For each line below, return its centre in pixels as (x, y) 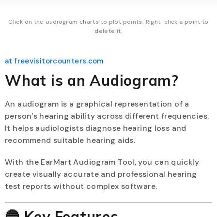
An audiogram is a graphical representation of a (97, 104)
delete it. (108, 31)
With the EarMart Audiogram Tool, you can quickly (102, 162)
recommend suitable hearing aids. (70, 140)
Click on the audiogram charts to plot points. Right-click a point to (108, 22)
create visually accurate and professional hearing (101, 174)
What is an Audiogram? (92, 80)
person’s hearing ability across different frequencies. (107, 116)
